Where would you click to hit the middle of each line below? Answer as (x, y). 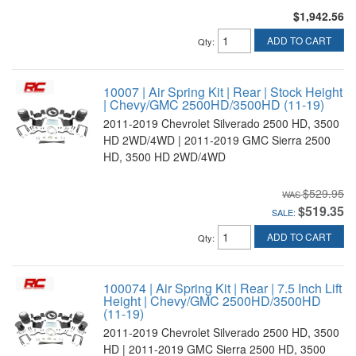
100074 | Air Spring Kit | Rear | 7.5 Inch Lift (222, 288)
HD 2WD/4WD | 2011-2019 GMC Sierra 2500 (217, 140)
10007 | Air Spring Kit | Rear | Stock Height (223, 92)
